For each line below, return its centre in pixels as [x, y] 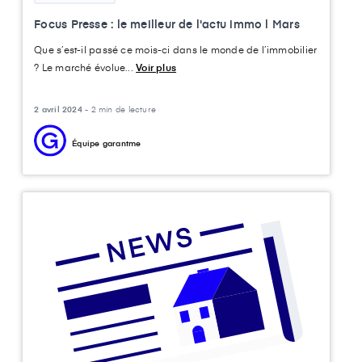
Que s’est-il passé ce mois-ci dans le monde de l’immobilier [176, 50]
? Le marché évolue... [85, 67]
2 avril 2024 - [63, 109]
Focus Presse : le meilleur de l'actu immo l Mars [167, 24]
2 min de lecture [124, 109]
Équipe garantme [107, 143]
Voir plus [156, 67]
